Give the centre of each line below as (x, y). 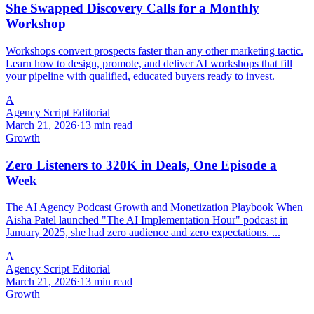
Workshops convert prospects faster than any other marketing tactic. (155, 50)
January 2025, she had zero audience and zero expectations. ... (143, 233)
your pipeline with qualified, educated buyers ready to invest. (140, 76)
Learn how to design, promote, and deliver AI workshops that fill (149, 63)
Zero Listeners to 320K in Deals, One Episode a (141, 165)
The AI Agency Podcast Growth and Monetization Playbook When (154, 207)
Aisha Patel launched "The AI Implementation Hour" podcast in (147, 220)
